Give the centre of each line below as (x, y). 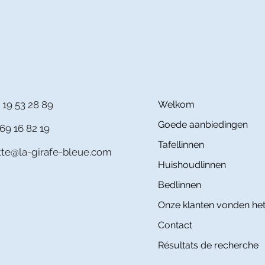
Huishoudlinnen (192, 165)
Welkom (176, 105)
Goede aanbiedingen (203, 125)
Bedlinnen (179, 185)
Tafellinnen (181, 145)
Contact (175, 225)
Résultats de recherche (208, 245)
